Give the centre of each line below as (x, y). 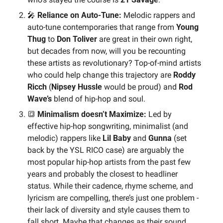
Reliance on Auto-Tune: (78, 15)
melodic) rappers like (65, 138)
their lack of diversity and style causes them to (109, 210)
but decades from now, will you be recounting (107, 51)
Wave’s (41, 99)
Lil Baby (117, 138)
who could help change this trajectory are (100, 75)
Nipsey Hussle (77, 87)
